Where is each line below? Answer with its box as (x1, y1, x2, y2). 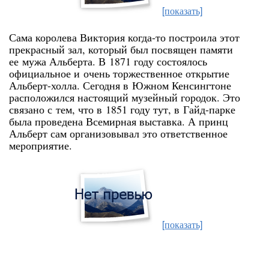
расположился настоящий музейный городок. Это (9, 90, 240, 104)
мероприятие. (9, 138, 72, 153)
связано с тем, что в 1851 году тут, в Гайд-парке (9, 102, 235, 116)
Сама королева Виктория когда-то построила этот (9, 30, 240, 44)
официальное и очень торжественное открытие (9, 66, 229, 80)
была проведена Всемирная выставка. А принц (9, 114, 228, 128)
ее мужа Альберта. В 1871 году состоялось (9, 54, 207, 68)
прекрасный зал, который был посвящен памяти (9, 42, 233, 56)
